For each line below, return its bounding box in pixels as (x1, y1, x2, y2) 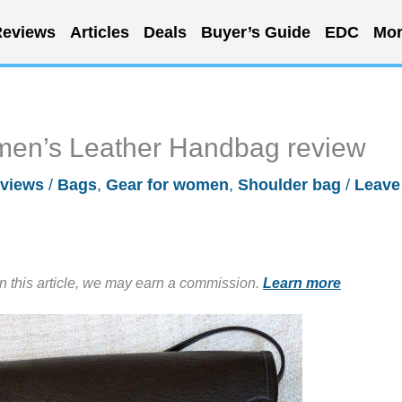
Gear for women (106, 176, 229, 194)
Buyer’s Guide (200, 22, 310, 41)
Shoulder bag (238, 176, 341, 194)
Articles (69, 22, 129, 41)
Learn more (263, 275, 341, 291)
